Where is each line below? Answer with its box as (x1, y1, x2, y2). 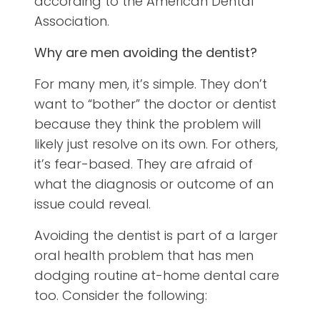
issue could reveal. (34, 195, 151, 214)
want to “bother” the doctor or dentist (34, 95, 276, 114)
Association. (34, 12, 109, 31)
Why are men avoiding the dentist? (34, 44, 257, 62)
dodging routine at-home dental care (34, 266, 279, 285)
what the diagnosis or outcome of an (34, 175, 274, 194)
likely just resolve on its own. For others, (34, 135, 278, 154)
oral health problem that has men (34, 246, 254, 265)
